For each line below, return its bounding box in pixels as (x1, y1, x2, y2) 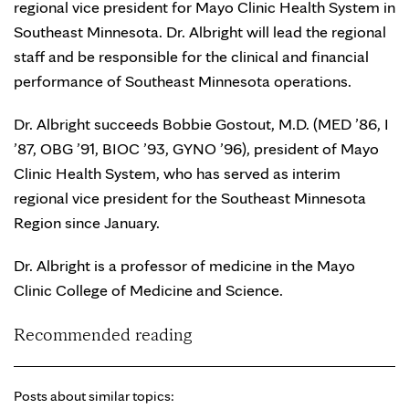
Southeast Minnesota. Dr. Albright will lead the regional (14, 22, 386, 41)
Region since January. (14, 213, 160, 232)
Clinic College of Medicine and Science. (14, 280, 283, 299)
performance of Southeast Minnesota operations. (14, 71, 351, 90)
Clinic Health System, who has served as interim (14, 163, 341, 183)
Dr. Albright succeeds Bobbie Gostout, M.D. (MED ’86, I (14, 114, 389, 133)
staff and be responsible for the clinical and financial (14, 47, 369, 66)
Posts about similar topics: (14, 387, 174, 404)
